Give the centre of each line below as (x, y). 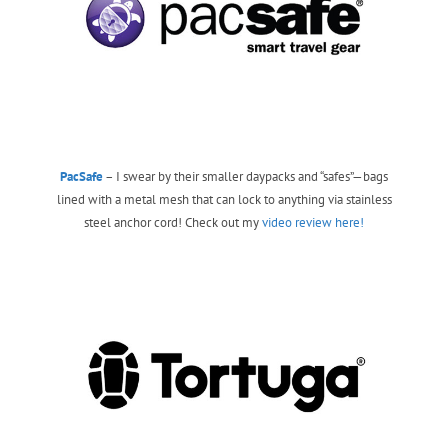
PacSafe (81, 177)
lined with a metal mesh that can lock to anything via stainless (224, 200)
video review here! (313, 223)
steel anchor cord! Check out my (173, 223)
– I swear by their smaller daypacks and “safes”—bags (245, 177)
